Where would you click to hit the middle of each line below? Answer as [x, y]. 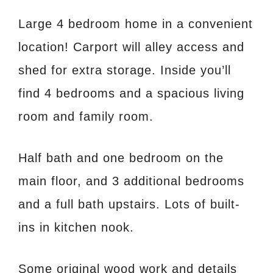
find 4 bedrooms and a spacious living [131, 93]
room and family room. [86, 116]
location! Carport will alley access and [131, 47]
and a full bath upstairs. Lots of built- [129, 204]
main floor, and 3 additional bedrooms [131, 181]
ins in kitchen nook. [76, 227]
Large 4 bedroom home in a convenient [136, 23]
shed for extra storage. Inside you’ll [125, 70]
